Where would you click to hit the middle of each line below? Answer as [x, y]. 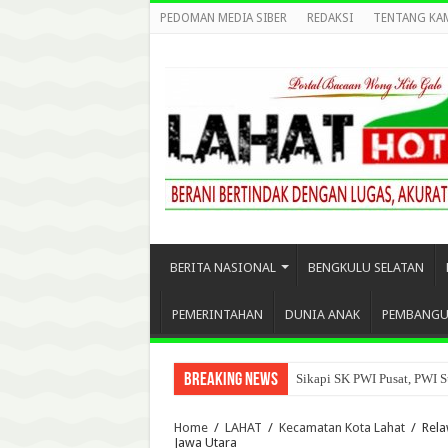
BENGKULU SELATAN [365, 267]
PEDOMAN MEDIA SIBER [223, 18]
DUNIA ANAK [322, 314]
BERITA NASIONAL [222, 267]
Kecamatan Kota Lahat [341, 427]
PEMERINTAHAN [217, 314]
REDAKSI [329, 18]
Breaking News [230, 380]
